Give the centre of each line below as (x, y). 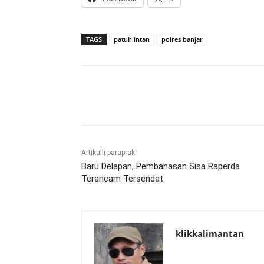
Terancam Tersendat (122, 179)
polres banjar (182, 39)
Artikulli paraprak (108, 153)
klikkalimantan (210, 234)
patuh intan (132, 39)
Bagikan (122, 96)
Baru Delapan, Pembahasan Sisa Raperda (161, 166)
